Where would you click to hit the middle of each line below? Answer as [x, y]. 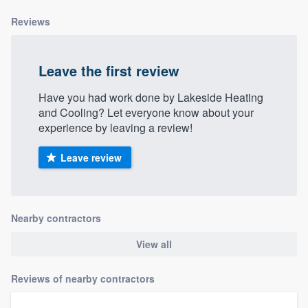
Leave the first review [109, 70]
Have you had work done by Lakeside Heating [151, 97]
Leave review [91, 157]
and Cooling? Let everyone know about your [146, 112]
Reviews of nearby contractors [83, 279]
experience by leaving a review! [115, 127]
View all [154, 244]
